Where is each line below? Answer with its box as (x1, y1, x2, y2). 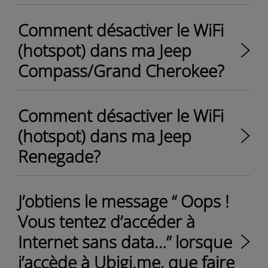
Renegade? (18, 145, 100, 167)
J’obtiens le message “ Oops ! (18, 190, 229, 212)
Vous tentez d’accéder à (18, 210, 195, 233)
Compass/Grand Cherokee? (18, 59, 224, 82)
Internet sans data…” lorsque (18, 230, 232, 253)
